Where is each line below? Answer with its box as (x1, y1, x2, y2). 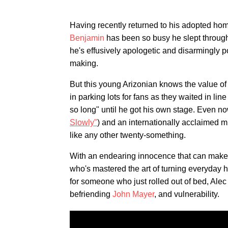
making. (70, 59, 98, 68)
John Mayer (112, 190, 154, 198)
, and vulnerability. (154, 190, 219, 198)
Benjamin (70, 34, 104, 42)
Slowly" (70, 118, 97, 127)
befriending (70, 190, 112, 198)
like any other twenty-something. (70, 131, 186, 139)
